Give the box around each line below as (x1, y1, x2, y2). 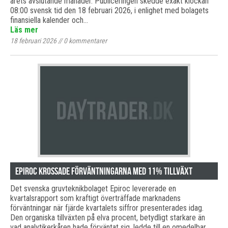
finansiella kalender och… (10, 15, 88, 25)
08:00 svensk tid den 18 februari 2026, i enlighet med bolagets (10, 6, 209, 15)
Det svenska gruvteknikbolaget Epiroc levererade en (10, 184, 176, 193)
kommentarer (67, 37, 107, 45)
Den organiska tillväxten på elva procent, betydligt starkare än (10, 213, 205, 222)
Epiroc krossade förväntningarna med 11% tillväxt (15, 165, 192, 177)
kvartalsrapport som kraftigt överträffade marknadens (10, 193, 181, 203)
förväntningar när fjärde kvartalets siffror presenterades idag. (10, 203, 204, 213)
